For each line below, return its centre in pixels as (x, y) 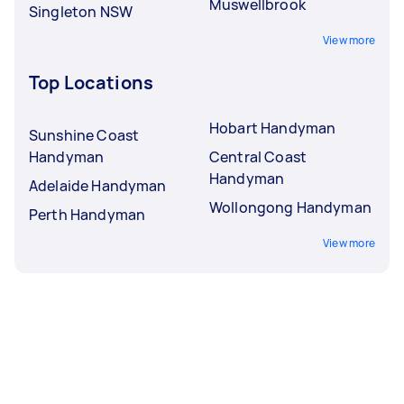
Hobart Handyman (273, 128)
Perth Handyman (87, 214)
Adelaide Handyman (98, 185)
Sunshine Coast (84, 135)
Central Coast (258, 156)
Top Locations (91, 82)
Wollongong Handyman (290, 207)
